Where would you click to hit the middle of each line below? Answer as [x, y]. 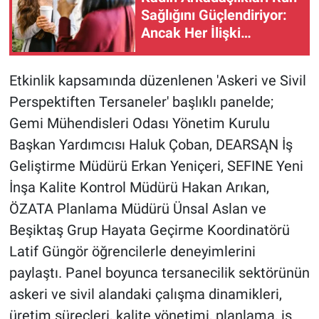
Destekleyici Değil [198, 51]
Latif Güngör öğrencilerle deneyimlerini [132, 251]
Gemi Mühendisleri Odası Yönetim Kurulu [139, 123]
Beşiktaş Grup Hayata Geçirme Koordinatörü [149, 230]
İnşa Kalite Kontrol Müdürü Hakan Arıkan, [139, 187]
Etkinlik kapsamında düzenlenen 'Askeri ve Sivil [157, 80]
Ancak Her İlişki [191, 33]
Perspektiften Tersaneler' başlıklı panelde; [141, 101]
